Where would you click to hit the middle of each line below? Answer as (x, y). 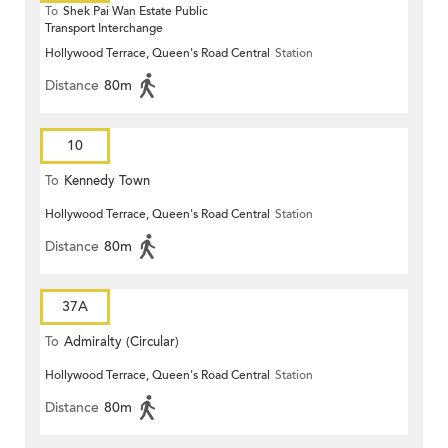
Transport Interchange (104, 28)
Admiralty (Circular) (121, 342)
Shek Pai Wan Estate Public (135, 11)
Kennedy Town (107, 181)
